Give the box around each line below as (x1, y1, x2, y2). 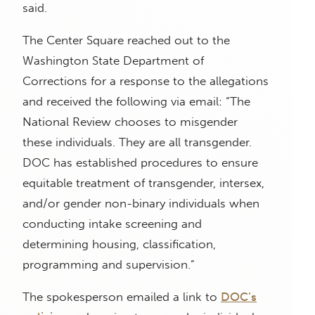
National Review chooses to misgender (22, 115, 238, 129)
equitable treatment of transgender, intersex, (22, 176, 264, 191)
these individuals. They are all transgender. (22, 135, 252, 150)
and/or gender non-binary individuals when (22, 196, 259, 211)
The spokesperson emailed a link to (22, 290, 221, 304)
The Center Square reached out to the (22, 33, 230, 48)
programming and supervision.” (22, 257, 195, 272)
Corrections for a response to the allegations (22, 74, 269, 89)
